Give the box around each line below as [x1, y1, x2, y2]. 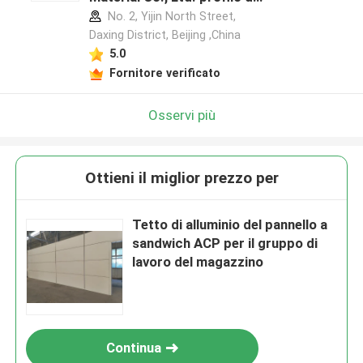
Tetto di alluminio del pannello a [132, 216, 328, 233]
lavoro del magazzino [132, 254, 264, 271]
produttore [88, 7, 159, 24]
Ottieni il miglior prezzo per [84, 169, 279, 188]
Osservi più [147, 106, 216, 123]
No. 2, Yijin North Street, [104, 10, 236, 23]
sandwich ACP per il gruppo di [132, 235, 318, 252]
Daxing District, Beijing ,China [88, 28, 241, 42]
